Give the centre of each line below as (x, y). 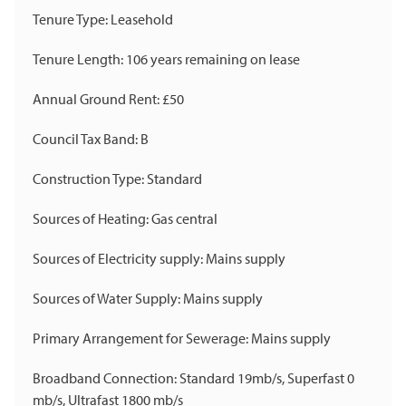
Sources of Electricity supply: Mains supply (159, 259)
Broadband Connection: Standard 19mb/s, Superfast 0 (193, 378)
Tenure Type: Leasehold (103, 19)
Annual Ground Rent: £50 (108, 99)
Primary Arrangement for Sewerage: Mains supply (182, 338)
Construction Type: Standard (117, 179)
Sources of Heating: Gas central (125, 219)
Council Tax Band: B (91, 139)
